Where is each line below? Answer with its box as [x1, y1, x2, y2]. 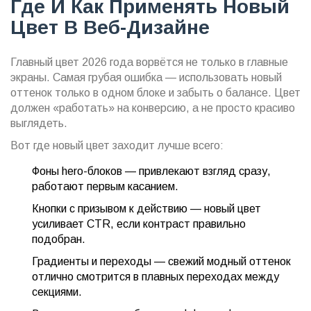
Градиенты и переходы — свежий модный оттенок [32, 255, 291, 267]
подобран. [32, 233, 85, 245]
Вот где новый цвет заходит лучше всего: [10, 139, 224, 151]
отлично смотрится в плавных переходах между [32, 270, 279, 283]
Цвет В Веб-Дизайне [10, 16, 210, 38]
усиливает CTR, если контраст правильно [32, 217, 246, 230]
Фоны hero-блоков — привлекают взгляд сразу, [32, 165, 271, 177]
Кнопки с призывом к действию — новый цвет [32, 202, 261, 215]
